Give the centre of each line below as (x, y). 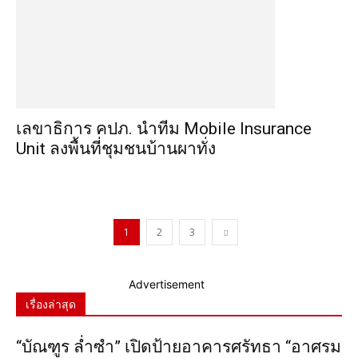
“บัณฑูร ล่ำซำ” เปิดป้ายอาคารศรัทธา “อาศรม (179, 347)
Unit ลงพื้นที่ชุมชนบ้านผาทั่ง (116, 149)
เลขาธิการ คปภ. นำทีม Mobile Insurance (164, 129)
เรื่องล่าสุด (51, 304)
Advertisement (166, 284)
